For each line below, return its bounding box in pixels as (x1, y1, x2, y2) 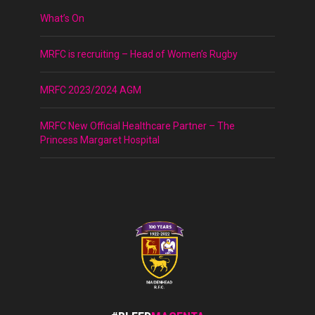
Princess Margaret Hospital (40, 134, 160, 146)
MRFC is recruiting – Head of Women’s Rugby (40, 49, 238, 60)
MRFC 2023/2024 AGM (40, 84, 142, 96)
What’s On (40, 13, 85, 25)
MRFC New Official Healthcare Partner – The (40, 120, 236, 132)
